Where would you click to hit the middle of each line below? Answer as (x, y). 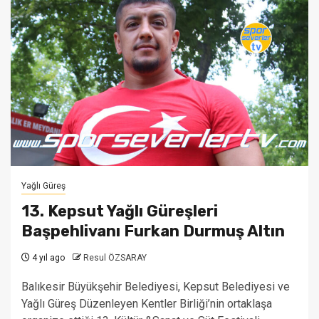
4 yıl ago (47, 258)
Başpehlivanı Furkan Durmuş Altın (153, 231)
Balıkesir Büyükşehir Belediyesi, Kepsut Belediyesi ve (156, 287)
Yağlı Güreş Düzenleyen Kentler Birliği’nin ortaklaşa (147, 304)
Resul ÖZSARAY (115, 258)
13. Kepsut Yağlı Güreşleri (120, 211)
